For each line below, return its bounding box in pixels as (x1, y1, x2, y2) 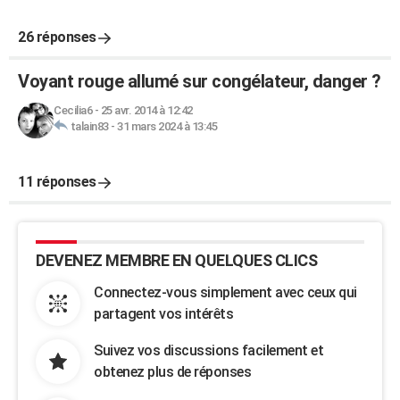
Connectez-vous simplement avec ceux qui (94, 284, 357, 301)
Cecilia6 (54, 104, 92, 117)
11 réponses (18, 173, 96, 190)
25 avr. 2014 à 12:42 (100, 104, 193, 117)
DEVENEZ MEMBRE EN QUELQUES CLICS (36, 251, 317, 270)
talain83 (70, 120, 109, 133)
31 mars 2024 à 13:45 (117, 120, 217, 133)
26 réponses (18, 29, 96, 46)
